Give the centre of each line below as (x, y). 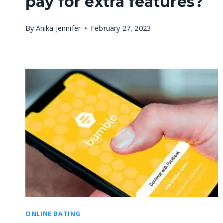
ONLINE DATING (53, 214)
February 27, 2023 (121, 28)
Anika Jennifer (58, 28)
